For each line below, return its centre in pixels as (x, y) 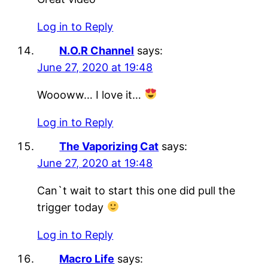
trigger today (72, 207)
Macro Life (87, 258)
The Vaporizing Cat (109, 146)
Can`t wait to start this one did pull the (136, 190)
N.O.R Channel (97, 50)
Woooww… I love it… (91, 95)
